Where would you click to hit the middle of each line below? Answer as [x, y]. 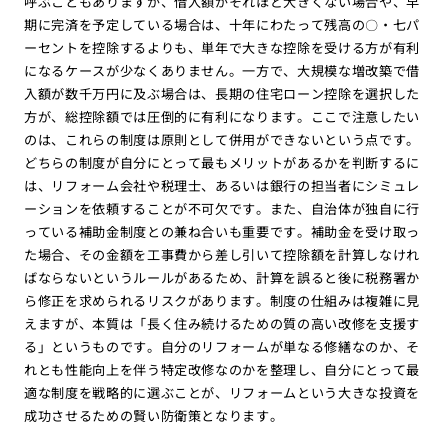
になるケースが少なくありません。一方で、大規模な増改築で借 [222, 71]
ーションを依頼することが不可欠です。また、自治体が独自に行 [222, 209]
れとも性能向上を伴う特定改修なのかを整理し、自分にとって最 [222, 370]
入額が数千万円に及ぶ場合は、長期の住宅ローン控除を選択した [222, 94]
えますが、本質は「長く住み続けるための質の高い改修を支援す [222, 324]
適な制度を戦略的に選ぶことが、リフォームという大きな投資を [222, 393]
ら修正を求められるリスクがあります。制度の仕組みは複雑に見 [222, 301]
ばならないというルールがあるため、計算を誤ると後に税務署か [222, 278]
